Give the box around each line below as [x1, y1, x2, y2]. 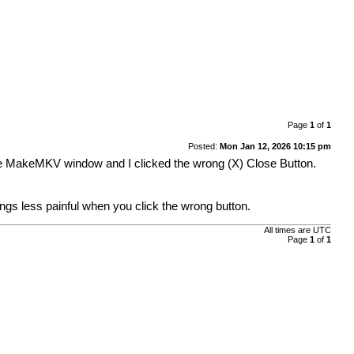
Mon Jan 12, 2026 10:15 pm [219, 141, 331, 151]
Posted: [187, 141, 220, 151]
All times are [263, 225, 313, 235]
